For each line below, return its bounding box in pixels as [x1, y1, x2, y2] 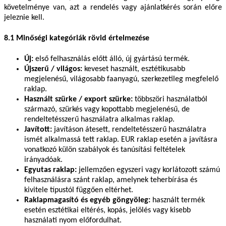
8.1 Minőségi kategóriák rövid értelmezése [4, 34, 149, 42]
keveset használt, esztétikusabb [82, 65, 185, 74]
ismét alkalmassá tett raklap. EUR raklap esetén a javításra [24, 136, 217, 144]
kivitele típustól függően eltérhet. [24, 186, 133, 195]
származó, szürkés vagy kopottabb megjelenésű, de [24, 105, 190, 114]
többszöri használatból [133, 95, 207, 104]
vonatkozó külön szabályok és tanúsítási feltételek [24, 146, 185, 154]
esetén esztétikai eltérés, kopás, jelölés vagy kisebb [24, 206, 191, 215]
